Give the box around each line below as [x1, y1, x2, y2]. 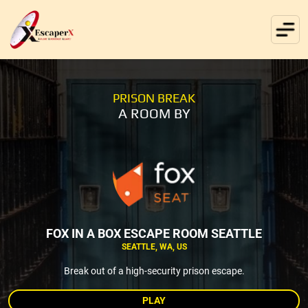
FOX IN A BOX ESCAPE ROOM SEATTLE [46, 225, 262, 241]
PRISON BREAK [113, 90, 195, 105]
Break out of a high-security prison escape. [63, 265, 245, 276]
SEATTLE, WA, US [121, 241, 187, 252]
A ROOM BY [118, 104, 190, 121]
